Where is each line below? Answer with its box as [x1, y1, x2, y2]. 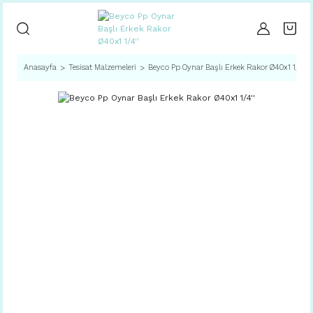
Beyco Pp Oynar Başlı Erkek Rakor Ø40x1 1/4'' [148, 63, 307, 72]
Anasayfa [24, 63, 57, 72]
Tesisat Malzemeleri [68, 63, 136, 72]
